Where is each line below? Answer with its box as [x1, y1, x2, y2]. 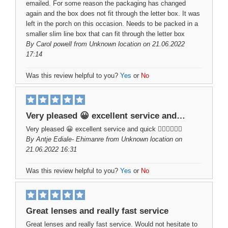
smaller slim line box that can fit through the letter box [26, 30, 185, 38]
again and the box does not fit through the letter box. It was [26, 10, 200, 17]
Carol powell [36, 40, 72, 48]
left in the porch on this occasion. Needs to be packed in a [26, 20, 198, 27]
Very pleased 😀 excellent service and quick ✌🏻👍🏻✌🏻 [26, 125, 182, 133]
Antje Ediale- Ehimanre [36, 135, 104, 143]
